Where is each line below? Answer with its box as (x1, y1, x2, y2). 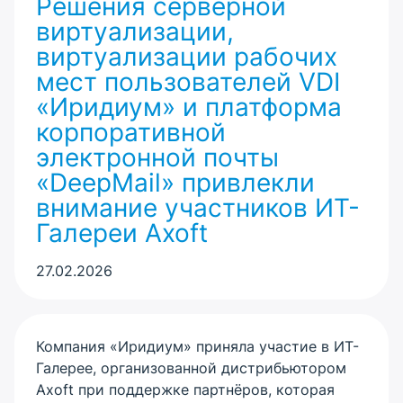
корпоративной (36, 117, 226, 148)
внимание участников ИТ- (36, 193, 360, 223)
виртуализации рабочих (36, 41, 337, 72)
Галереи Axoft (36, 218, 208, 248)
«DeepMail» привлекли (36, 167, 315, 198)
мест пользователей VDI (36, 67, 340, 97)
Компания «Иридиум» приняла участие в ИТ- (36, 337, 359, 355)
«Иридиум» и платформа (36, 92, 342, 122)
